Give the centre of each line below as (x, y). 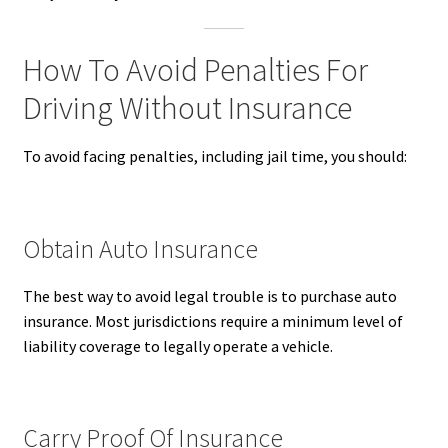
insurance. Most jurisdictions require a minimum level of (212, 320)
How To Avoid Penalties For (195, 70)
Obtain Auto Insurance (140, 248)
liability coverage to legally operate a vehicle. (177, 345)
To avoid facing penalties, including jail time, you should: (214, 156)
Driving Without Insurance (187, 108)
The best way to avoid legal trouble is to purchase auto (209, 295)
